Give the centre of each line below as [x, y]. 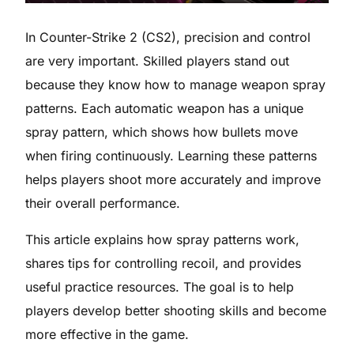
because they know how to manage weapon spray [176, 84]
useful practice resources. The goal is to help [160, 286]
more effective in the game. [107, 334]
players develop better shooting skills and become [176, 310]
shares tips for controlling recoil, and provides [164, 263]
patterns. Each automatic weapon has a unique [165, 108]
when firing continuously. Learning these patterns [171, 155]
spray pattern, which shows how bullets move [162, 132]
